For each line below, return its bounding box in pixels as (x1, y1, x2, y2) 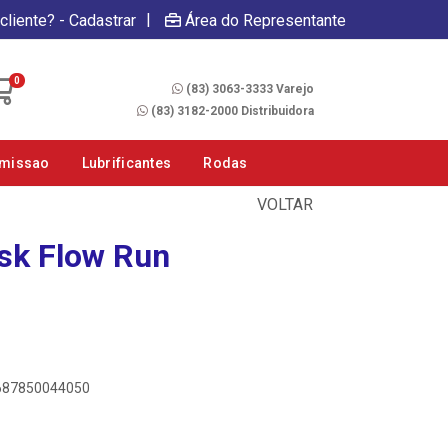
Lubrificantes (81, 155, 172, 171)
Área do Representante (185, 10, 346, 30)
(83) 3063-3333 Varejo (185, 81, 314, 96)
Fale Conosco (229, 59, 314, 76)
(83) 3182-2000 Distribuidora (150, 103, 314, 118)
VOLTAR (253, 195, 313, 214)
